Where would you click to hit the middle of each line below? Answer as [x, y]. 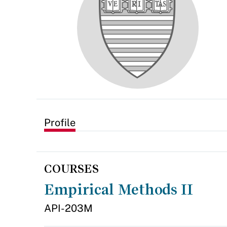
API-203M [68, 208]
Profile [60, 123]
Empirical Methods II [119, 190]
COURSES [71, 169]
